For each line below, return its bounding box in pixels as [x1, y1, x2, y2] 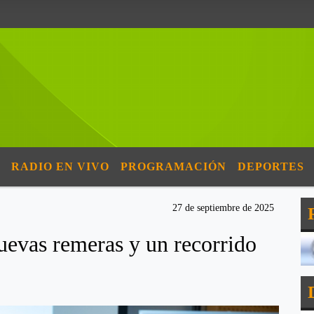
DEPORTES [238, 161, 304, 172]
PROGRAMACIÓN [121, 161, 226, 172]
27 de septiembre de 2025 [172, 203, 274, 213]
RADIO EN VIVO [11, 161, 109, 172]
